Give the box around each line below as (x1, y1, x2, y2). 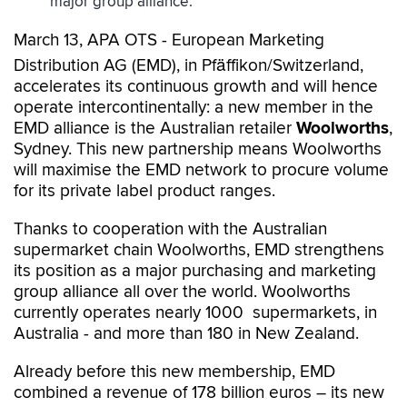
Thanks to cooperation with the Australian (14, 219, 327, 240)
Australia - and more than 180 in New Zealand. (14, 323, 359, 344)
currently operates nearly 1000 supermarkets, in (14, 303, 377, 323)
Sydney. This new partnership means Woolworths (14, 139, 382, 160)
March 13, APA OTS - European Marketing (14, 30, 324, 51)
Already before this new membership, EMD (14, 362, 335, 382)
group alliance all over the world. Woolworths (14, 282, 351, 303)
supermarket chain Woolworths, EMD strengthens (14, 240, 384, 261)
